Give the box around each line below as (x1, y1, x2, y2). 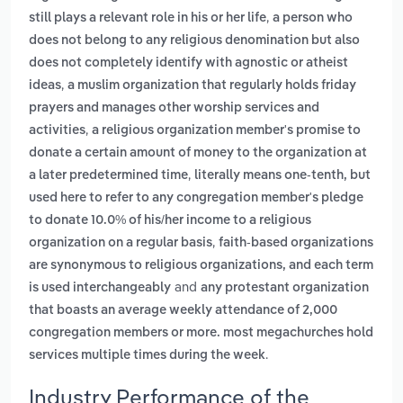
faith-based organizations (219, 237, 373, 250)
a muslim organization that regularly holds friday (67, 79, 356, 93)
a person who (273, 12, 353, 25)
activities (29, 124, 85, 138)
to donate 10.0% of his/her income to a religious (29, 214, 311, 228)
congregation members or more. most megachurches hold (29, 327, 373, 340)
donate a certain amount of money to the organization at (29, 147, 367, 160)
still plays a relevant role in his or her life (29, 12, 266, 25)
